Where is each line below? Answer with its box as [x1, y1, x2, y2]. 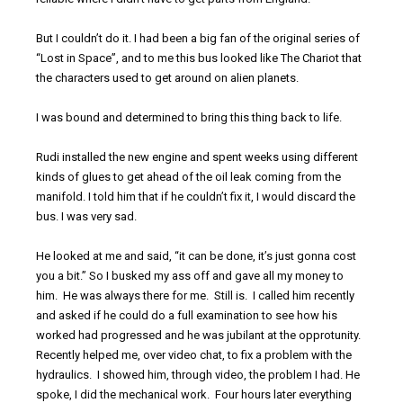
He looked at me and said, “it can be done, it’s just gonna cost [36, 249, 356, 264]
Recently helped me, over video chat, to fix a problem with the [36, 348, 352, 363]
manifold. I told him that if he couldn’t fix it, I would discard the [36, 190, 355, 204]
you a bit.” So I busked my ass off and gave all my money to [36, 269, 344, 283]
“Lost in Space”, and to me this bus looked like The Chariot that [36, 51, 362, 66]
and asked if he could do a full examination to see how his [36, 309, 337, 323]
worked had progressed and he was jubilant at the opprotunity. [36, 328, 363, 343]
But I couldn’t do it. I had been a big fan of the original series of [36, 31, 360, 46]
